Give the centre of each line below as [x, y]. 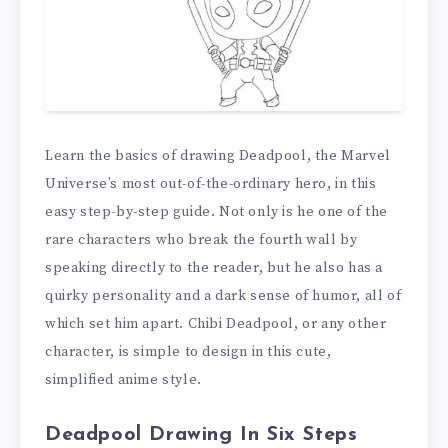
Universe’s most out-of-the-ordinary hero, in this [211, 184]
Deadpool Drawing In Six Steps [201, 435]
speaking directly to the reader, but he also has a [214, 268]
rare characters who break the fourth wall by [201, 240]
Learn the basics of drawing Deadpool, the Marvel [218, 156]
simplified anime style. [123, 380]
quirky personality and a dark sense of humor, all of [223, 296]
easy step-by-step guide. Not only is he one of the [217, 212]
